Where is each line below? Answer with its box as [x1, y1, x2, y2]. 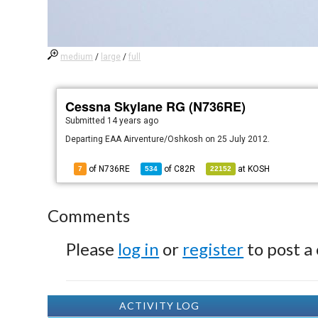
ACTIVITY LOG [119, 300, 199, 312]
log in [118, 238, 160, 259]
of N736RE [87, 164, 131, 174]
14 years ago [107, 116, 159, 126]
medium [60, 52, 94, 62]
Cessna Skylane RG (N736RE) [65, 97, 246, 116]
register [182, 238, 244, 259]
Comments [48, 205, 131, 226]
